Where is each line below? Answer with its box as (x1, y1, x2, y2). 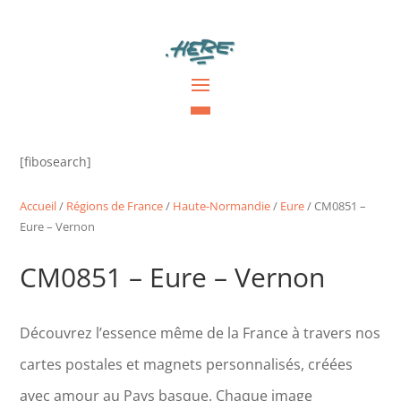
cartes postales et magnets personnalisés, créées (20, 354, 354, 374)
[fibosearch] (20, 152, 92, 170)
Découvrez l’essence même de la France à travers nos (20, 322, 381, 343)
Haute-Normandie (173, 197, 271, 214)
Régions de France (66, 197, 164, 214)
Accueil (20, 197, 57, 214)
